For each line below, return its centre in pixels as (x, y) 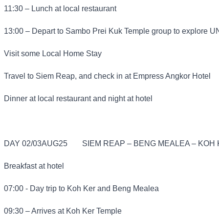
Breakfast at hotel (34, 166)
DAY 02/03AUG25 (36, 144)
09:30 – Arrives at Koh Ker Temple (64, 211)
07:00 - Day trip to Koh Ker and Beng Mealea (81, 189)
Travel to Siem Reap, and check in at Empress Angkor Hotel (108, 76)
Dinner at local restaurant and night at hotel (78, 99)
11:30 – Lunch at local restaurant (61, 9)
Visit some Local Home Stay (54, 54)
